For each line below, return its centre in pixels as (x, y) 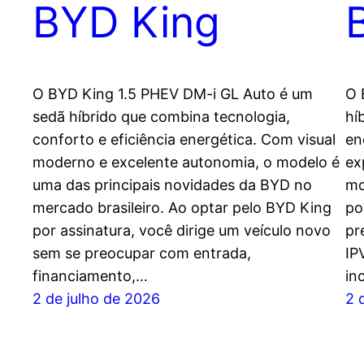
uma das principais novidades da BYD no (172, 185)
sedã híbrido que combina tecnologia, (161, 117)
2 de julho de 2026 (96, 299)
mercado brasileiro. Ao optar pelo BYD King (182, 208)
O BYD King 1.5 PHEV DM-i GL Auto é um (173, 94)
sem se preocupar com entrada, (142, 253)
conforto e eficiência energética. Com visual (184, 140)
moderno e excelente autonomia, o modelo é (186, 162)
